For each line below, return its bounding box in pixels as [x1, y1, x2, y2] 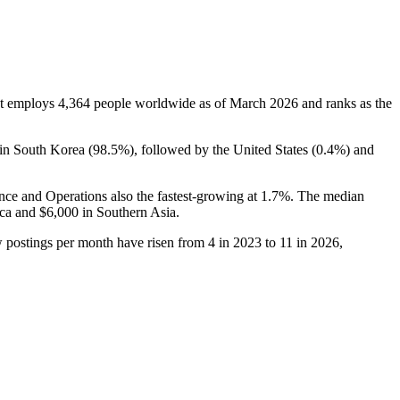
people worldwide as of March [90, 95, 270, 111]
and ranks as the [298, 95, 392, 111]
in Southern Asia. [79, 204, 179, 220]
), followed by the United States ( [129, 141, 316, 157]
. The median [290, 187, 364, 204]
